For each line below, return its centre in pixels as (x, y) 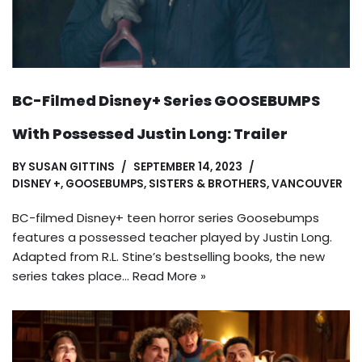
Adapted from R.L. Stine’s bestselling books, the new (168, 256)
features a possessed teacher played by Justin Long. (172, 237)
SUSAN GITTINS (72, 166)
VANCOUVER (307, 183)
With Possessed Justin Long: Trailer (150, 133)
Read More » (169, 276)
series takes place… (72, 276)
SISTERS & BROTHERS (208, 183)
